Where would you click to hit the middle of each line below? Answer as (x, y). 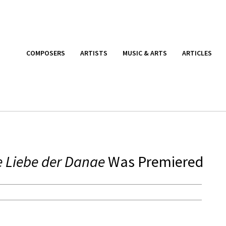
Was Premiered (154, 161)
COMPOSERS (46, 53)
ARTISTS (94, 53)
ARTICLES (197, 53)
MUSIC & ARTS (145, 53)
